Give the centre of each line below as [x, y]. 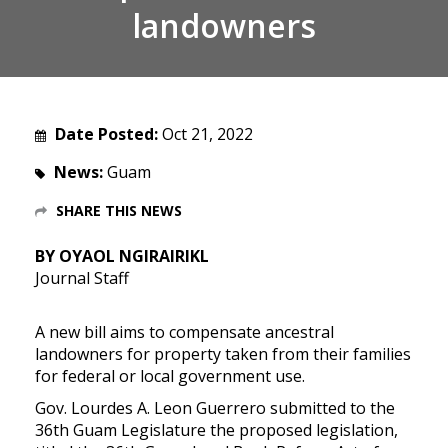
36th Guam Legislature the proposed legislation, [216, 429]
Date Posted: [104, 133]
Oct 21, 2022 [207, 133]
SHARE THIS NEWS [119, 210]
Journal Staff [82, 277]
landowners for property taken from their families [223, 353]
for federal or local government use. [170, 375]
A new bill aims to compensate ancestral [184, 331]
